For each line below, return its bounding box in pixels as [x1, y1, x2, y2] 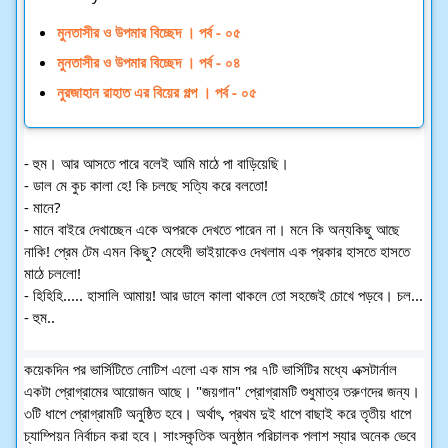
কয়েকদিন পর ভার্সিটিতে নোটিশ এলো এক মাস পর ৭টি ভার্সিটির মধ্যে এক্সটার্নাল [24, 358, 397, 379]
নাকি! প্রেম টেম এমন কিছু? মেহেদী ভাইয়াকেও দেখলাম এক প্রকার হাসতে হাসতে [24, 241, 410, 261]
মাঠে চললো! [24, 263, 81, 283]
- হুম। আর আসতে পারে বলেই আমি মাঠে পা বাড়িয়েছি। [24, 153, 289, 173]
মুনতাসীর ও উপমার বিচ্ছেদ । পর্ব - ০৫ [57, 22, 241, 42]
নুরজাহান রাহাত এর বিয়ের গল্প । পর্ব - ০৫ [57, 82, 257, 102]
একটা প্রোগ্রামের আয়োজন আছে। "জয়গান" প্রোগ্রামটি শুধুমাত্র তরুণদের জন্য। [24, 380, 420, 401]
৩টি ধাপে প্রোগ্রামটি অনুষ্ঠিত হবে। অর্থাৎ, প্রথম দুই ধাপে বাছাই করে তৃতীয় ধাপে [24, 402, 411, 423]
